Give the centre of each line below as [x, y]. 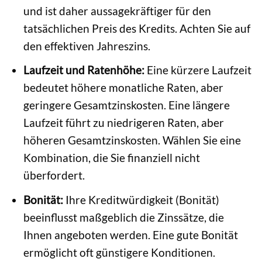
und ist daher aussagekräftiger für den [117, 11]
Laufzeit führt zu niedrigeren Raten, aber [123, 123]
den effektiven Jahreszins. [87, 46]
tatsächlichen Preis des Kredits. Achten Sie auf [137, 28]
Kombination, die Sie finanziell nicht [111, 158]
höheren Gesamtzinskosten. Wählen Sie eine [132, 140]
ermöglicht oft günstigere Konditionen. [119, 252]
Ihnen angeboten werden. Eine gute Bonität [130, 235]
